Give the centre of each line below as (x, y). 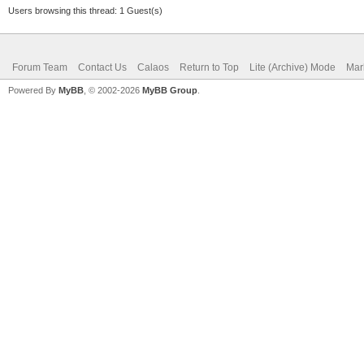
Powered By (33, 90)
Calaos (153, 67)
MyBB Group (170, 90)
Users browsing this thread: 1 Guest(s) (85, 10)
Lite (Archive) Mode (292, 67)
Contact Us (102, 67)
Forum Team (40, 67)
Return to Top (209, 67)
